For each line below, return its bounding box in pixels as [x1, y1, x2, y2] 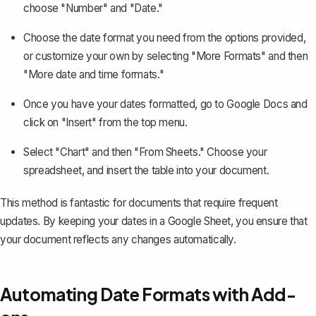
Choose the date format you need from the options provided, [23, 30, 306, 44]
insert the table [106, 163, 174, 177]
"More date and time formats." [23, 67, 164, 81]
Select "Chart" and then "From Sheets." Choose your [23, 145, 267, 159]
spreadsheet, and [23, 163, 107, 177]
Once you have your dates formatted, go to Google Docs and [23, 97, 308, 111]
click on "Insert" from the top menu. [23, 115, 188, 129]
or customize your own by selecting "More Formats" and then [23, 49, 308, 63]
